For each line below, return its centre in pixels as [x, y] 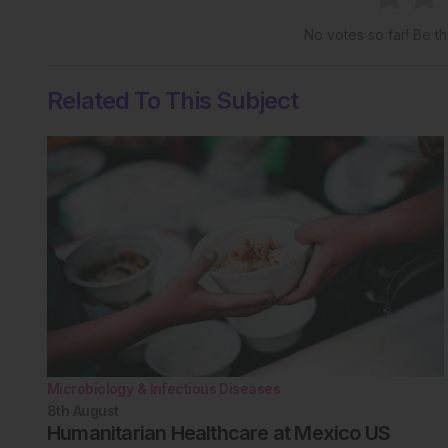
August [95, 410]
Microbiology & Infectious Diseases [163, 388]
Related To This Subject [172, 101]
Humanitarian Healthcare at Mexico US [219, 432]
